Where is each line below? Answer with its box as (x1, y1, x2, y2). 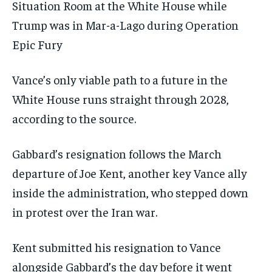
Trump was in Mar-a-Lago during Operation (12, 17, 239, 33)
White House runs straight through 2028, (12, 91, 229, 107)
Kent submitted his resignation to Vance (12, 239, 221, 255)
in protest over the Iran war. (12, 204, 157, 220)
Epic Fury (12, 36, 63, 52)
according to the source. (12, 110, 136, 126)
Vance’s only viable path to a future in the (12, 72, 228, 87)
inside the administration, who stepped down (12, 185, 248, 200)
